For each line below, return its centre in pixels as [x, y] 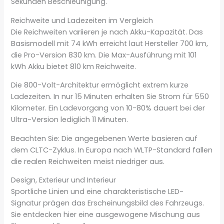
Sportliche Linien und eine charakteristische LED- [97, 192]
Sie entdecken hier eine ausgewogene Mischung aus [106, 215]
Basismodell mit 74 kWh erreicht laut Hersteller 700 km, [110, 43]
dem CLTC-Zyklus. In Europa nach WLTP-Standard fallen [112, 150]
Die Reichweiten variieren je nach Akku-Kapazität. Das [107, 32]
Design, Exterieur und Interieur [64, 180]
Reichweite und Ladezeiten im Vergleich [82, 20]
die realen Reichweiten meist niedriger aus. [88, 161]
